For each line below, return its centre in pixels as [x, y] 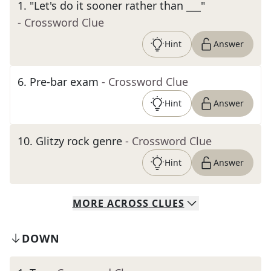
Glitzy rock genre [79, 141]
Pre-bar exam [64, 82]
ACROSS [128, 203]
